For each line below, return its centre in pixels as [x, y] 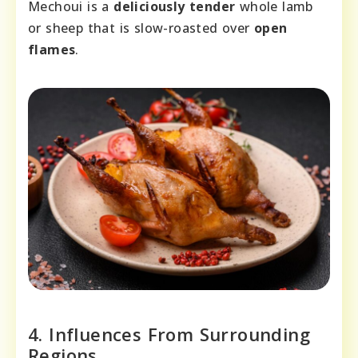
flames [52, 50]
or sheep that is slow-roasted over [141, 28]
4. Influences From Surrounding [169, 334]
